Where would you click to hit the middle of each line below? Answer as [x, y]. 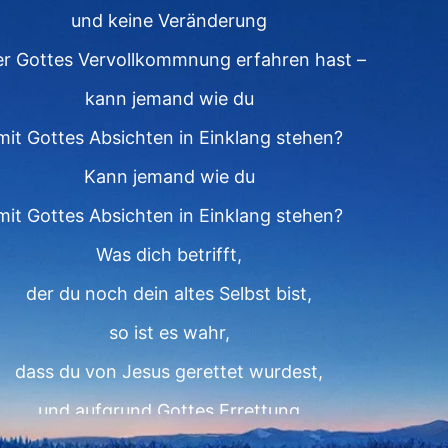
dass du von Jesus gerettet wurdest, [169, 371]
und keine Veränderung [169, 20]
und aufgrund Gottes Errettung [169, 410]
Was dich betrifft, [169, 254]
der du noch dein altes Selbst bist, [169, 293]
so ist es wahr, [169, 332]
